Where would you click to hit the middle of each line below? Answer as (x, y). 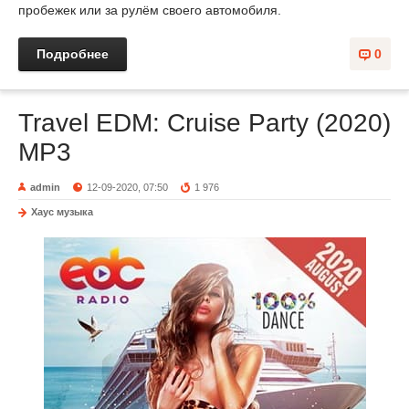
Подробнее (73, 54)
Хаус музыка (62, 212)
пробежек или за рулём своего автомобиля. (150, 10)
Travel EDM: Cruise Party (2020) (204, 123)
